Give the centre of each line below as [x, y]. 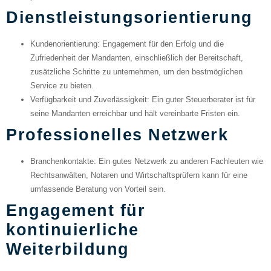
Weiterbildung [68, 249]
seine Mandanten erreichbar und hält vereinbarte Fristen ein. [135, 114]
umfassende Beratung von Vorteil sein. [98, 189]
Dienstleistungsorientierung [129, 18]
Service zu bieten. [62, 86]
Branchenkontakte [62, 162]
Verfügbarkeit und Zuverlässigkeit [89, 100]
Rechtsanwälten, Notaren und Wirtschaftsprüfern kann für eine [139, 175]
